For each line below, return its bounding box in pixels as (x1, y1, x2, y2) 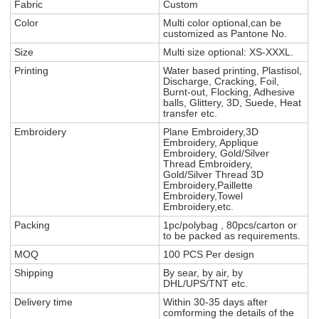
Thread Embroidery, (163, 158, 253, 170)
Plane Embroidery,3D (163, 126, 259, 138)
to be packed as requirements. (163, 230, 301, 242)
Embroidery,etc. (163, 201, 234, 213)
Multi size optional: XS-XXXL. (163, 46, 294, 58)
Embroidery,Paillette (163, 179, 253, 192)
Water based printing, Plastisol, (163, 65, 303, 77)
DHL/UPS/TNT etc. (163, 278, 249, 290)
